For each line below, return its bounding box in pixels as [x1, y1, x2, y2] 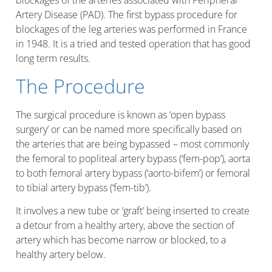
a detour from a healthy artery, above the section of [16, 219, 234, 233]
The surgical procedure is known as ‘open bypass [16, 107, 225, 121]
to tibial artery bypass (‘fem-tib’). [16, 180, 151, 194]
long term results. [16, 52, 90, 66]
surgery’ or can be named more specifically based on [16, 122, 242, 136]
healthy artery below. [16, 248, 106, 262]
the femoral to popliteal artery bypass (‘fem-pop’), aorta [16, 151, 250, 165]
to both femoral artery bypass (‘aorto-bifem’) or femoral [16, 166, 250, 180]
